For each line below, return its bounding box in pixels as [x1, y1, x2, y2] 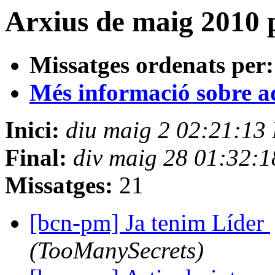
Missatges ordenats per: [29, 52, 274, 79]
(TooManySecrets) [29, 237, 204, 264]
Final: [5, 144, 67, 171]
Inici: [5, 117, 60, 144]
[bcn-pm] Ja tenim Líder [29, 209, 270, 236]
